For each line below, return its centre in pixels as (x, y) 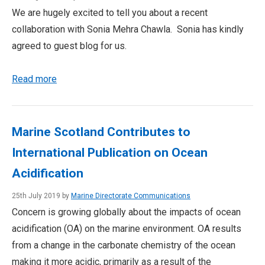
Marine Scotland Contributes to (101, 132)
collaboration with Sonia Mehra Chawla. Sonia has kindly (128, 29)
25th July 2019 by (41, 196)
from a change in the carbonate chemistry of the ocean (124, 245)
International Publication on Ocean (110, 153)
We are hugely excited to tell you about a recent (110, 13)
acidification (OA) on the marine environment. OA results (127, 229)
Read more (34, 79)
